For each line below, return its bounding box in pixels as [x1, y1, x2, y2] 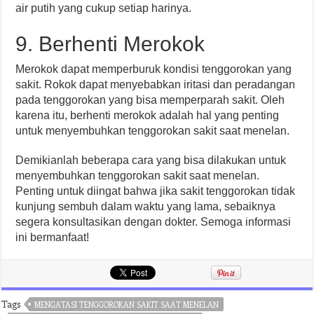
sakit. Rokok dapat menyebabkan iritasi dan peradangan [15, 78, 296, 90]
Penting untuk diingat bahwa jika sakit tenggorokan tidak [15, 185, 296, 197]
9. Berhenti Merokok [15, 32, 205, 55]
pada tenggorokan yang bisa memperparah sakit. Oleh [15, 94, 285, 106]
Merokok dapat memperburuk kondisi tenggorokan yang [15, 63, 292, 75]
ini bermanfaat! [15, 231, 90, 243]
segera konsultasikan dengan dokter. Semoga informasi [15, 216, 292, 228]
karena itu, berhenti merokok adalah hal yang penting [15, 109, 280, 121]
